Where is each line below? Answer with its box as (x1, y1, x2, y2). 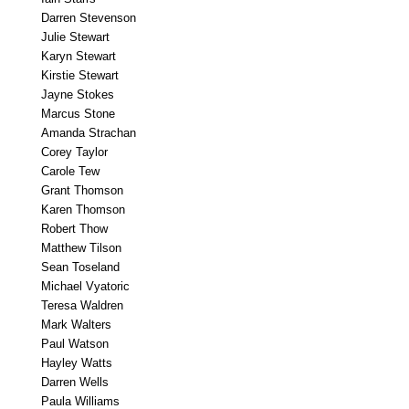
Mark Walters (41, 318, 111, 331)
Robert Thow (41, 222, 108, 236)
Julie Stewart (41, 30, 110, 44)
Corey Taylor (41, 145, 108, 159)
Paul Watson (41, 337, 109, 351)
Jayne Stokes (41, 88, 114, 101)
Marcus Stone (41, 107, 115, 121)
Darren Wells (41, 375, 109, 389)
